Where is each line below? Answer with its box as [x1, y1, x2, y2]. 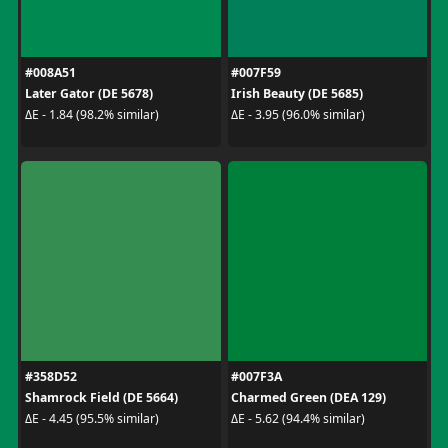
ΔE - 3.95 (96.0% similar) [231, 106, 365, 123]
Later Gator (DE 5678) [24, 84, 153, 102]
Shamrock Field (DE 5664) [24, 388, 178, 406]
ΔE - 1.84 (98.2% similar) [24, 106, 159, 123]
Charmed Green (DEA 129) [231, 388, 386, 406]
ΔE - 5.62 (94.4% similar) [231, 410, 365, 427]
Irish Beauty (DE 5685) [231, 84, 363, 102]
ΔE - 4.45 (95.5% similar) [24, 410, 159, 427]
